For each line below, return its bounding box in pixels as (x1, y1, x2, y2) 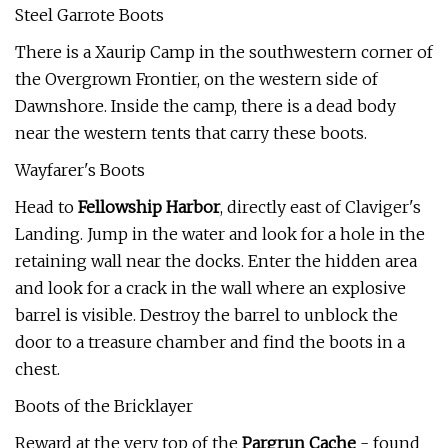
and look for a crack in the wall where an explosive (15, 278, 406, 298)
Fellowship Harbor (78, 197, 220, 217)
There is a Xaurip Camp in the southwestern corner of (15, 42, 433, 62)
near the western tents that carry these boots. (15, 123, 367, 143)
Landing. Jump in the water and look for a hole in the (15, 224, 425, 244)
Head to (15, 197, 78, 217)
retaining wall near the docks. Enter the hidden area (15, 251, 417, 271)
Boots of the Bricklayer (15, 396, 193, 416)
